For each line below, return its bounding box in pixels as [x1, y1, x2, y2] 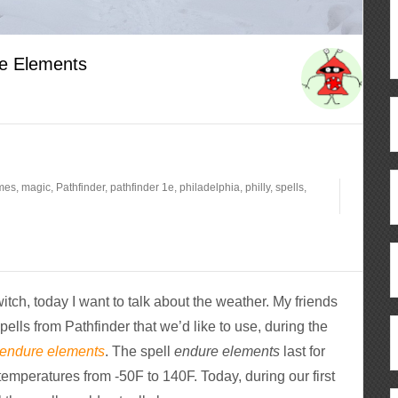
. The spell [105, 344, 175, 360]
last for [280, 344, 326, 360]
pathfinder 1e [110, 181, 175, 195]
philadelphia [179, 181, 241, 195]
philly [245, 181, 271, 195]
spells [275, 181, 305, 195]
